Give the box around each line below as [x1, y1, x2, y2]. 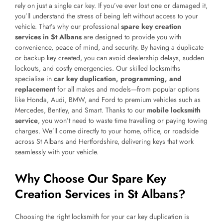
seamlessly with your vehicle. [15, 147, 99, 157]
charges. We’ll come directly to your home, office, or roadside [15, 126, 199, 136]
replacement [15, 84, 55, 95]
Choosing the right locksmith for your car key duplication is [15, 212, 189, 222]
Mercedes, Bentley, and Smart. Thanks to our [15, 105, 147, 115]
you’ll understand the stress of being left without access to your [15, 11, 198, 21]
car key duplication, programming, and [54, 74, 182, 84]
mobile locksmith [147, 105, 201, 115]
